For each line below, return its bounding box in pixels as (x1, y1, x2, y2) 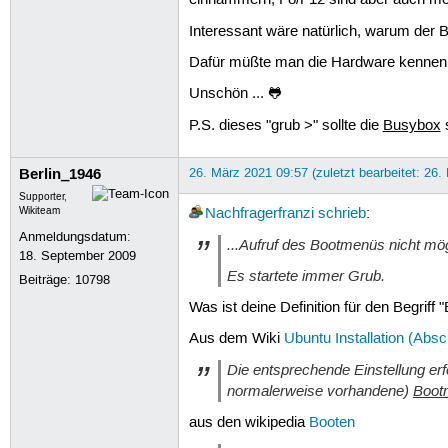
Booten (308, 413, 355, 432)
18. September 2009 (19, 247, 137, 264)
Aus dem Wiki (188, 330, 284, 349)
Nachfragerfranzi (204, 204, 314, 223)
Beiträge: (19, 271, 76, 288)
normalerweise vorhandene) (226, 381, 413, 402)
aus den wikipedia (188, 413, 309, 432)
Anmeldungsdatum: (19, 228, 132, 245)
